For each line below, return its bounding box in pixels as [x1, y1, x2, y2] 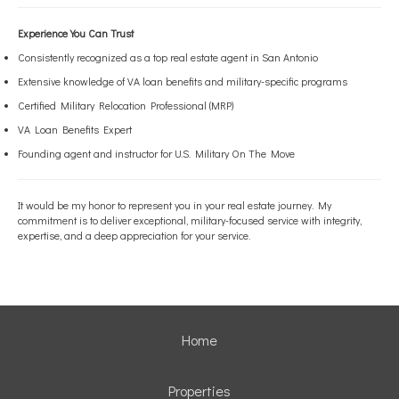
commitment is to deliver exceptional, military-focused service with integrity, [18, 213, 362, 227]
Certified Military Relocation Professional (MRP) [18, 98, 233, 112]
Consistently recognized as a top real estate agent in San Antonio [18, 50, 318, 64]
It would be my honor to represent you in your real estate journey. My [18, 198, 331, 212]
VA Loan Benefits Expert [18, 122, 132, 136]
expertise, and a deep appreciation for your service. [18, 228, 250, 242]
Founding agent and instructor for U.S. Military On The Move [18, 146, 295, 160]
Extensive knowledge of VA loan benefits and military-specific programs [18, 74, 347, 88]
